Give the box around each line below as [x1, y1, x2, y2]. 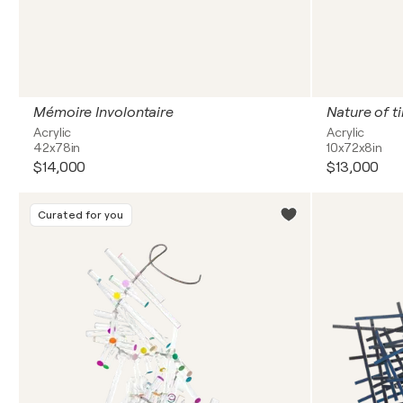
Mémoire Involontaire [33, 104, 174, 121]
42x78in [33, 140, 81, 155]
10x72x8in [327, 140, 383, 155]
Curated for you [38, 209, 124, 221]
